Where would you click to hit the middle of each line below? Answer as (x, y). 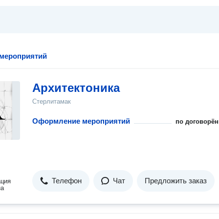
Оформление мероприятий (81, 121)
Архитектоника (76, 88)
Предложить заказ (176, 181)
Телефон (67, 181)
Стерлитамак (52, 101)
